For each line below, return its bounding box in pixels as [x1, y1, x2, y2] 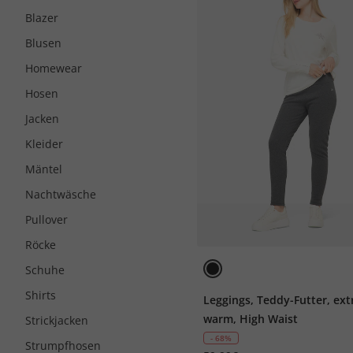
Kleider [25, 136, 63, 151]
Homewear [25, 61, 82, 76]
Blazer [25, 10, 58, 25]
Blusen [25, 35, 61, 50]
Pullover [25, 212, 68, 227]
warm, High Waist [203, 311, 299, 327]
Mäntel [25, 162, 62, 176]
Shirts [25, 288, 56, 303]
